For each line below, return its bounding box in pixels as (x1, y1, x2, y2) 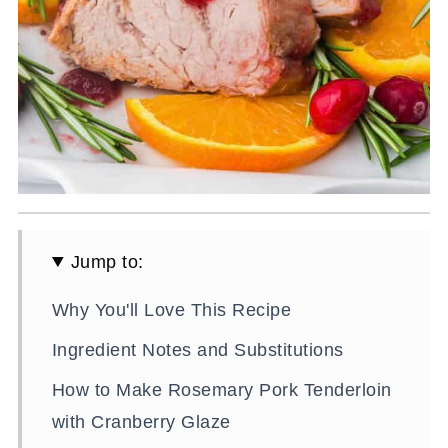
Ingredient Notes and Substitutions (51, 339, 344, 360)
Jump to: (70, 251, 144, 272)
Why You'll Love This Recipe (51, 299, 292, 320)
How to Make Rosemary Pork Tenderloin (51, 379, 392, 400)
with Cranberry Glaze (51, 411, 231, 432)
